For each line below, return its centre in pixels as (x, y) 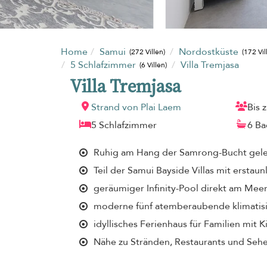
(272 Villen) (148, 52)
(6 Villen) (153, 65)
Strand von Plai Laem (136, 107)
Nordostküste (209, 52)
